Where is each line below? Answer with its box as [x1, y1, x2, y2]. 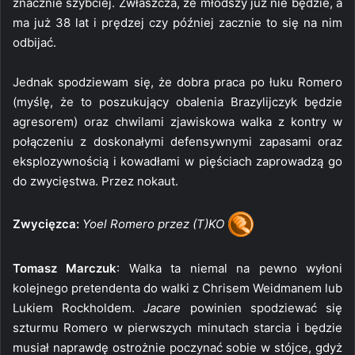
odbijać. [13, 34, 56, 50]
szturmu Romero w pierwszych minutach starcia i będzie [13, 319, 342, 335]
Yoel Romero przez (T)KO [82, 216, 224, 231]
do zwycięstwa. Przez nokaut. [13, 173, 178, 189]
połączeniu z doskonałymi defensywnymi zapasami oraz [13, 133, 342, 149]
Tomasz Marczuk [13, 260, 117, 276]
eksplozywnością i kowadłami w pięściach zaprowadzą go [13, 153, 342, 169]
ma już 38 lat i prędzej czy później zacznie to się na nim [13, 14, 342, 30]
